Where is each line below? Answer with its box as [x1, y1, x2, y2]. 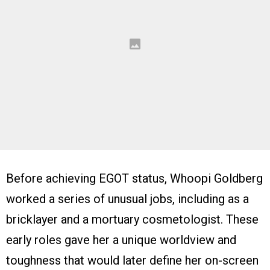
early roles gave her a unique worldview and [6, 232, 236, 247]
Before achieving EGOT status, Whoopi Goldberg [6, 171, 263, 186]
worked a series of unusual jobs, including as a [6, 191, 249, 206]
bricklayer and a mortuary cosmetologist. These [6, 212, 259, 227]
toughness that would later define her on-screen [6, 253, 259, 268]
